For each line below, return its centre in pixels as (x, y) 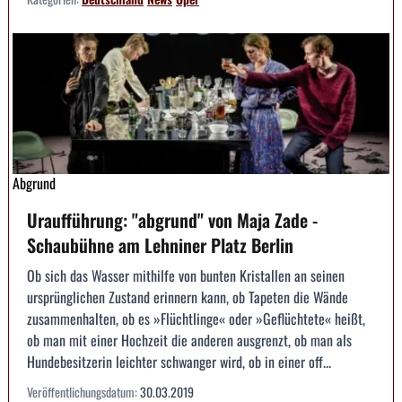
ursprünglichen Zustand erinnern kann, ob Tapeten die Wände (188, 297)
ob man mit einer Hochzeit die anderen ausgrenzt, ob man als (189, 341)
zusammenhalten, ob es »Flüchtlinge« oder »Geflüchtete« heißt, (196, 319)
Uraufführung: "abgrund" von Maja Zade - (172, 220)
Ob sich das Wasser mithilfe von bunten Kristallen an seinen (186, 276)
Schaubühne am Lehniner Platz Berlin (160, 245)
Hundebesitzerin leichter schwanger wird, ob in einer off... (179, 362)
